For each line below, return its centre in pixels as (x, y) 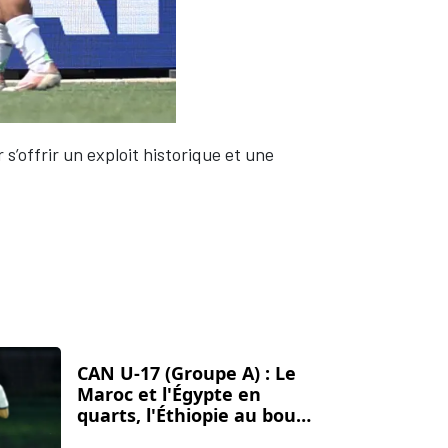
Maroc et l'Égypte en (169, 394)
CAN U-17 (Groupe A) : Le (186, 373)
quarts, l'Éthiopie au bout (190, 415)
